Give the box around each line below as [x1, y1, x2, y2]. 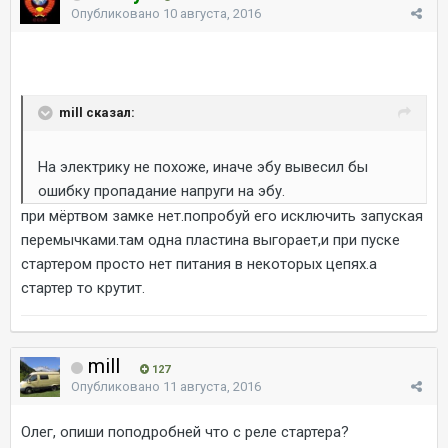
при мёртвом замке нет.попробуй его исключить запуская [21, 206, 423, 225]
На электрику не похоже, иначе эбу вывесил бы [38, 157, 368, 176]
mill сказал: [59, 104, 135, 120]
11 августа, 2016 [163, 378, 261, 394]
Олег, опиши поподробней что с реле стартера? [21, 422, 349, 441]
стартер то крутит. [21, 278, 145, 297]
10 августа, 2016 [163, 5, 261, 21]
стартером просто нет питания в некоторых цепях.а [21, 254, 377, 273]
